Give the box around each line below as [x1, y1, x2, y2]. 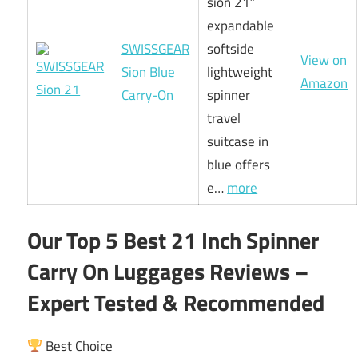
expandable [207, 14, 275, 36]
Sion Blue [121, 61, 176, 82]
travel [207, 107, 241, 129]
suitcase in [207, 130, 269, 152]
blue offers [207, 153, 271, 175]
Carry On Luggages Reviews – [27, 254, 308, 289]
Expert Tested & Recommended [27, 285, 324, 320]
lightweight [207, 61, 273, 82]
